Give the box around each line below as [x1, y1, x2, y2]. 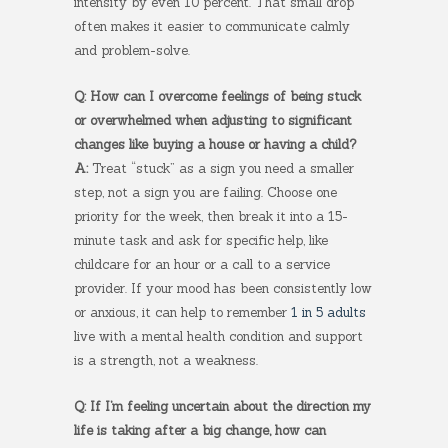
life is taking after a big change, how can [74, 422, 326, 439]
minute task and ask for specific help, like [74, 232, 328, 249]
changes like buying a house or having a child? [74, 136, 356, 153]
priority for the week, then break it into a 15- [74, 208, 348, 225]
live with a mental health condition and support [74, 328, 363, 345]
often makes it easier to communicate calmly [74, 18, 350, 35]
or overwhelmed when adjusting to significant [74, 112, 352, 129]
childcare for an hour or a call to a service [74, 256, 330, 273]
